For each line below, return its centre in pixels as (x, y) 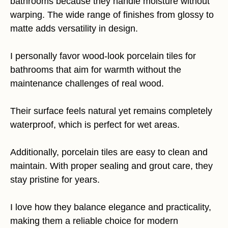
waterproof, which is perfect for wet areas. (95, 125)
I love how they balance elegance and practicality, (111, 207)
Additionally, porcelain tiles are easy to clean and (109, 152)
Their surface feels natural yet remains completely (111, 111)
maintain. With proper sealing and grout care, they (111, 166)
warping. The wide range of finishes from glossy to (112, 15)
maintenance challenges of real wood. (87, 83)
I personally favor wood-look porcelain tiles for (103, 56)
